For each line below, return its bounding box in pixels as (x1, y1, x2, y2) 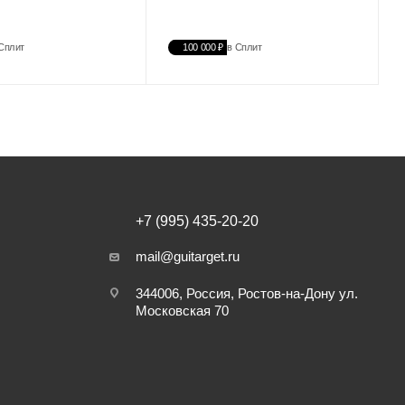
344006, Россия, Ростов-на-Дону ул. (136, 286, 358, 302)
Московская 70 (136, 303, 229, 319)
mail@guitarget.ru (136, 249, 240, 265)
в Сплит (227, 42, 262, 53)
